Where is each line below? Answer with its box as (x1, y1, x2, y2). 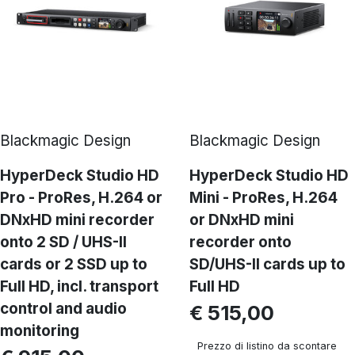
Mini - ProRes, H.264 (189, 189, 338, 207)
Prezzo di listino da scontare (197, 340, 337, 352)
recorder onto (189, 233, 292, 251)
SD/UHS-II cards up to (189, 255, 345, 273)
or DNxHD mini (189, 211, 294, 229)
